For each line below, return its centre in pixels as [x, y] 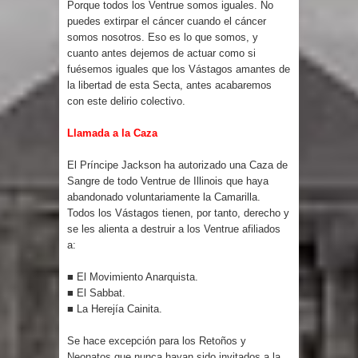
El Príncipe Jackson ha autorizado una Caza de [177, 165]
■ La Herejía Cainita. [116, 308]
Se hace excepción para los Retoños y [157, 340]
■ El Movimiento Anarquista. [134, 276]
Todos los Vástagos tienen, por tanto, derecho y [178, 213]
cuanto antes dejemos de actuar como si [161, 53]
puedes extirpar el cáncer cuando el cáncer [167, 21]
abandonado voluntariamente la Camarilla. [164, 197]
